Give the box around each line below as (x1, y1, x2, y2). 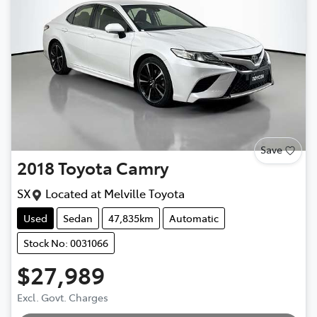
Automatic (169, 210, 219, 225)
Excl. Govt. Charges (17, 289, 108, 304)
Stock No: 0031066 (23, 235, 108, 250)
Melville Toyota (104, 185, 185, 201)
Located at (42, 185, 101, 201)
